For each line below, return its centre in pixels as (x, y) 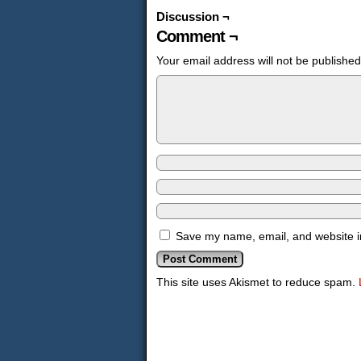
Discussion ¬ (193, 17)
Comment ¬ (197, 36)
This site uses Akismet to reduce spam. (257, 282)
